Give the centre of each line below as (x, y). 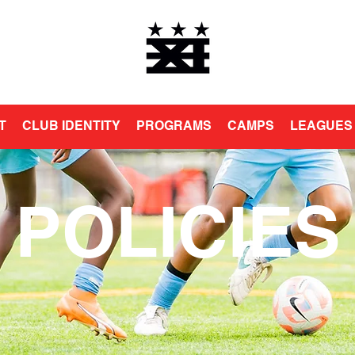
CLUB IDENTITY (72, 126)
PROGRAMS (174, 126)
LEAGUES (322, 126)
